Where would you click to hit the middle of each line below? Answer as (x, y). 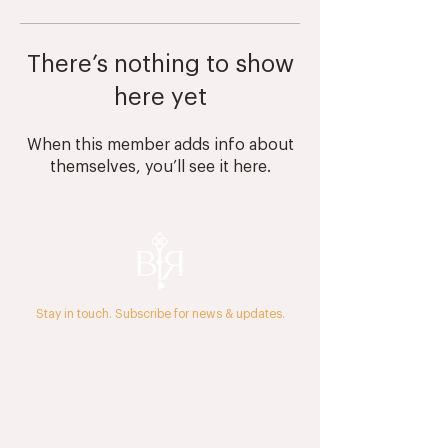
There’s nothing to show (160, 64)
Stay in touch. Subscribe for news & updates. (160, 314)
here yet (160, 97)
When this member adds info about (160, 145)
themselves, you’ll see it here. (160, 167)
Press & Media (160, 404)
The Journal (160, 352)
